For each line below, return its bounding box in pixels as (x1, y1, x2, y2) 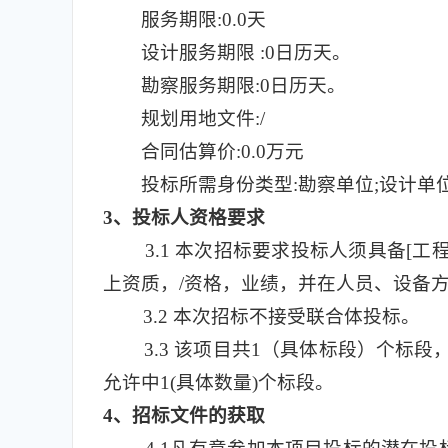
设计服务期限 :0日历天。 (141, 42, 351, 63)
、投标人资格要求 (113, 207, 265, 228)
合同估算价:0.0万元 (141, 141, 304, 162)
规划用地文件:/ (141, 108, 265, 129)
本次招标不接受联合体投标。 (168, 306, 420, 327)
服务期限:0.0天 (141, 9, 266, 30)
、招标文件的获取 (113, 405, 265, 426)
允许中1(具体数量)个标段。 (103, 372, 334, 393)
